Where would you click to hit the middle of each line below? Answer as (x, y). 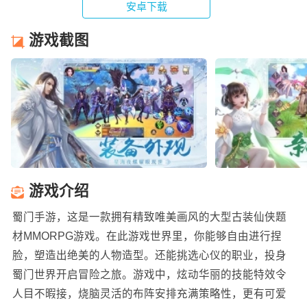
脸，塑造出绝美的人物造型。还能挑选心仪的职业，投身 (149, 255)
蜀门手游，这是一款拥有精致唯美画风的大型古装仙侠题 (149, 217)
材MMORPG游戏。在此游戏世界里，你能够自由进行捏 (147, 236)
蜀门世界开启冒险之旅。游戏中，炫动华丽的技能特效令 (149, 274)
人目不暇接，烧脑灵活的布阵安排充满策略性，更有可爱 (149, 293)
